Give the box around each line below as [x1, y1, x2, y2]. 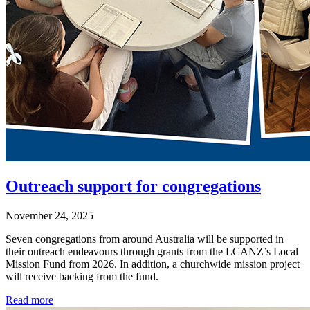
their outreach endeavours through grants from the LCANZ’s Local [6, 246, 298, 258]
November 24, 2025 [6, 210, 93, 222]
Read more [6, 294, 53, 307]
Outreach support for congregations [6, 177, 261, 196]
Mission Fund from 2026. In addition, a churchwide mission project [6, 258, 300, 271]
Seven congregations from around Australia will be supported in [6, 233, 284, 246]
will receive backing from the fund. [6, 271, 158, 283]
